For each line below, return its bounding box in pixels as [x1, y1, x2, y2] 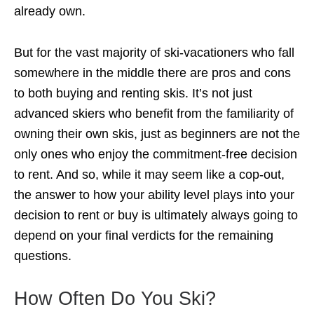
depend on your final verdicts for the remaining [14, 228, 273, 243]
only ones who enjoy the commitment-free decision [14, 147, 297, 162]
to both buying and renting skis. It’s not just [14, 86, 252, 101]
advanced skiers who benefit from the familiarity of [14, 107, 294, 121]
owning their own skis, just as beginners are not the [14, 127, 300, 142]
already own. [14, 4, 86, 19]
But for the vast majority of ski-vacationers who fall [14, 46, 294, 60]
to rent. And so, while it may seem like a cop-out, [14, 168, 285, 182]
